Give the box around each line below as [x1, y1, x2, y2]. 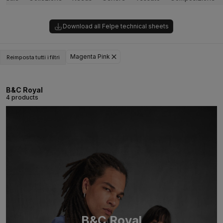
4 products [6, 94, 38, 101]
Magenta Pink [70, 53, 111, 60]
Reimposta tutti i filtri [6, 54, 60, 61]
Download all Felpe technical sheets [62, 22, 169, 30]
